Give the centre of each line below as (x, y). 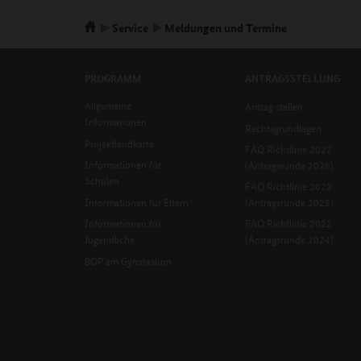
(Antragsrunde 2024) (290, 239)
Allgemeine (108, 105)
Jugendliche (110, 239)
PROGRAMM (113, 78)
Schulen (102, 180)
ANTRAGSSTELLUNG (293, 78)
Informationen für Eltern (137, 201)
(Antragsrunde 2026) (290, 164)
